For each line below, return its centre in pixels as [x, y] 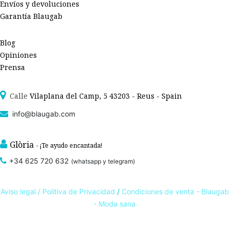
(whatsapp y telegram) [103, 161]
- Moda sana [114, 204]
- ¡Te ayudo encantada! [69, 145]
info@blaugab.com [42, 114]
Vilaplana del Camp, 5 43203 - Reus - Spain [106, 96]
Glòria [22, 145]
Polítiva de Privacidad [78, 191]
